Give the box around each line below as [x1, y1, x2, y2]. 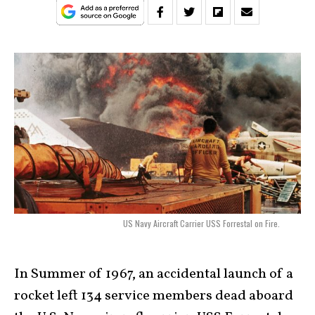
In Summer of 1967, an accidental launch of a [14, 264, 293, 284]
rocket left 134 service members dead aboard [14, 286, 293, 306]
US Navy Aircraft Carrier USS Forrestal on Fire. [123, 217, 280, 230]
